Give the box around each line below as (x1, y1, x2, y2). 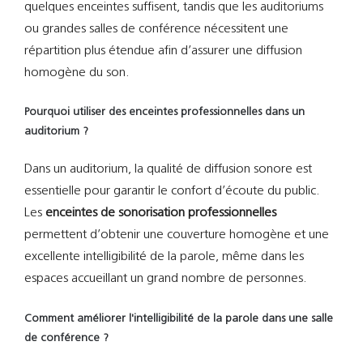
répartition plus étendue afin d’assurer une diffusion (24, 44, 302, 58)
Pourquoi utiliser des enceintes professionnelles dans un (24, 106, 305, 119)
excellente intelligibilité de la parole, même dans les (24, 250, 304, 264)
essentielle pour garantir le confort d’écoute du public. (24, 185, 320, 199)
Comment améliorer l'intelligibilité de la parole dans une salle (24, 313, 333, 326)
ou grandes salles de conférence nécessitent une (24, 22, 288, 36)
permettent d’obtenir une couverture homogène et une (24, 228, 329, 242)
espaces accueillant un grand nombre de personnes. (24, 272, 307, 286)
